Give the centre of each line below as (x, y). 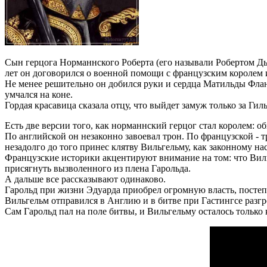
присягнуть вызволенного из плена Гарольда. (98, 168)
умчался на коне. (39, 94)
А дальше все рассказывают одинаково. (85, 179)
